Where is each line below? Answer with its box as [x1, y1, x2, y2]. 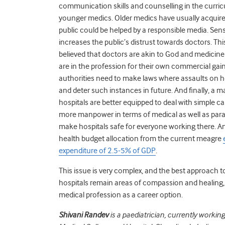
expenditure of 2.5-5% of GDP [59, 146, 156, 155]
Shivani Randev [59, 210, 108, 219]
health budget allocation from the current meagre [59, 134, 223, 143]
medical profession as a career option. [59, 190, 183, 199]
